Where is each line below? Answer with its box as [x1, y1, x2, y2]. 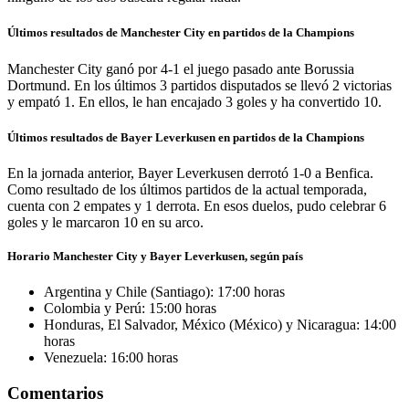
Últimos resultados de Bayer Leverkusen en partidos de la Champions [7, 130, 364, 144]
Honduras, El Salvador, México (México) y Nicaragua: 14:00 [44, 317, 396, 333]
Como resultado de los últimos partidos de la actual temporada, [7, 181, 367, 197]
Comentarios [7, 383, 103, 403]
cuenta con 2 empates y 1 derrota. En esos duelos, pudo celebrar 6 [7, 197, 386, 214]
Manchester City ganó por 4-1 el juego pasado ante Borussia [7, 60, 354, 77]
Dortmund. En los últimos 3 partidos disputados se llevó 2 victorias [7, 77, 392, 93]
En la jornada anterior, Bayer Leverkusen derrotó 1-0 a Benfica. [7, 164, 373, 181]
